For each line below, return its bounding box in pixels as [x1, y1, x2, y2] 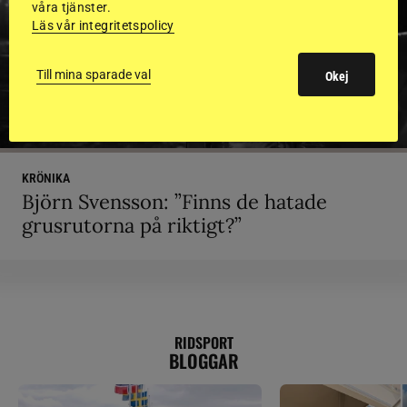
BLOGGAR [168, 347, 239, 375]
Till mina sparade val [36, 66, 151, 82]
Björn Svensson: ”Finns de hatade [22, 189, 327, 215]
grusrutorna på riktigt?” [22, 213, 242, 239]
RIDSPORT [174, 332, 233, 354]
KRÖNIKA [22, 171, 70, 186]
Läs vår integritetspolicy [32, 18, 174, 33]
